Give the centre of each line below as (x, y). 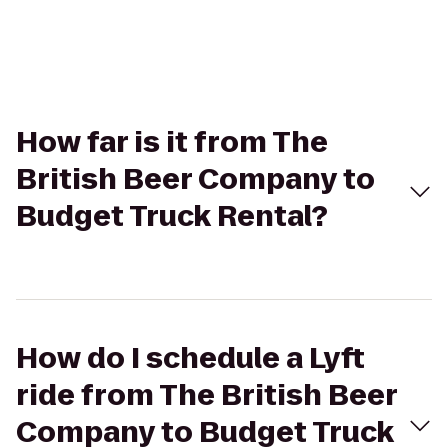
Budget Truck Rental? (172, 216)
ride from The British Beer (206, 395)
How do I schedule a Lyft (190, 358)
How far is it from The (172, 142)
